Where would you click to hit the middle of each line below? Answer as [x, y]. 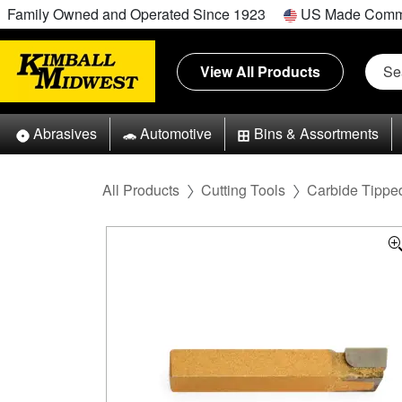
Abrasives [65, 134]
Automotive [175, 134]
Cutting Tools [243, 189]
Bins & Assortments [317, 134]
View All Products [260, 71]
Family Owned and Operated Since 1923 [136, 14]
